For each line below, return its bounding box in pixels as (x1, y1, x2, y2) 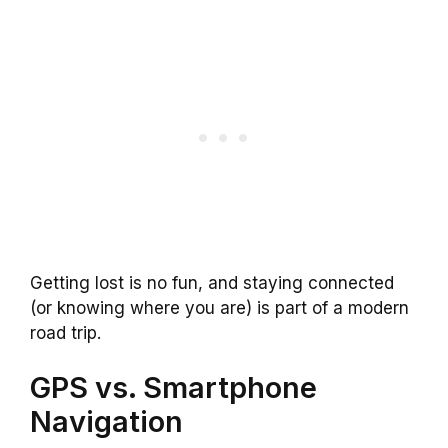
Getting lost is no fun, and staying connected (30, 272, 394, 293)
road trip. (30, 322, 101, 343)
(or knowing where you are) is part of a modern (30, 297, 409, 318)
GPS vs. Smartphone (30, 370, 317, 406)
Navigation (30, 404, 183, 440)
